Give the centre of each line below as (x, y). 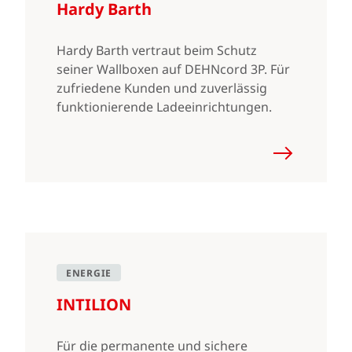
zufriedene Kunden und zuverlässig (162, 88)
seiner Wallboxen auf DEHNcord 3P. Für (173, 69)
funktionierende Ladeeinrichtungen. (164, 107)
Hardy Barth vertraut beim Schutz (157, 50)
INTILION (94, 304)
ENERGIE (89, 273)
